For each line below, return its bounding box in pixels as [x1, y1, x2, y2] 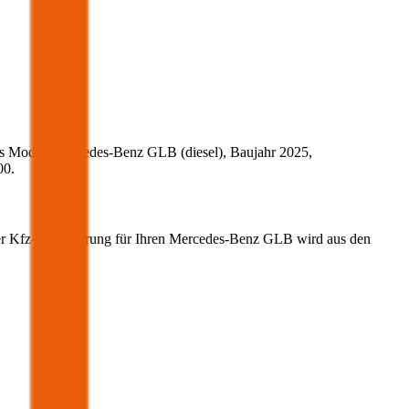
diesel [185, 143, 218, 160]
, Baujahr [223, 143, 279, 160]
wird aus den [293, 231, 371, 247]
